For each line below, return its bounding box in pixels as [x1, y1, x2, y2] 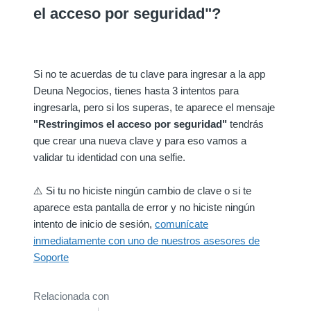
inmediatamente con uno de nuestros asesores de [33, 234, 260, 246]
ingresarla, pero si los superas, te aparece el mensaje [33, 101, 275, 113]
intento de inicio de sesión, [33, 217, 155, 230]
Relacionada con [33, 289, 109, 302]
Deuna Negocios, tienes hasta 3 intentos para [33, 84, 239, 96]
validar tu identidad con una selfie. [33, 151, 185, 163]
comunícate [155, 217, 208, 230]
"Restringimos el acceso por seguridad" [33, 117, 227, 130]
